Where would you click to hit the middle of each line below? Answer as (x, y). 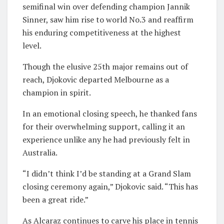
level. (32, 45)
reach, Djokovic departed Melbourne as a (96, 79)
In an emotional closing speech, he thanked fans (110, 113)
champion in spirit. (57, 92)
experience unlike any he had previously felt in (106, 139)
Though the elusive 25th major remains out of (105, 66)
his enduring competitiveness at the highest (102, 32)
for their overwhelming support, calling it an (104, 126)
